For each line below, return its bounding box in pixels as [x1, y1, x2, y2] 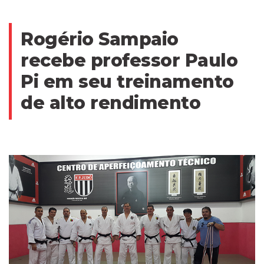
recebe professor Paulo [21, 49, 237, 72]
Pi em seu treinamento [21, 71, 234, 93]
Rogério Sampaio [21, 28, 179, 51]
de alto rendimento [21, 92, 200, 114]
